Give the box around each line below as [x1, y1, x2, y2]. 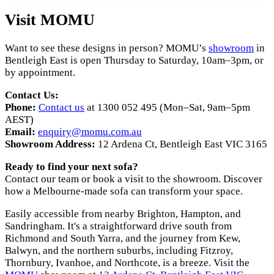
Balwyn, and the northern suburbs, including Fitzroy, [5, 244, 233, 256]
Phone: [5, 101, 36, 113]
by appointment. [5, 66, 75, 78]
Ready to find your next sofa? [5, 160, 138, 172]
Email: [5, 125, 35, 138]
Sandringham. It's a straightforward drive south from [5, 220, 232, 232]
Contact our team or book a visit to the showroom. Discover [5, 172, 262, 185]
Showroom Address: [5, 138, 95, 150]
